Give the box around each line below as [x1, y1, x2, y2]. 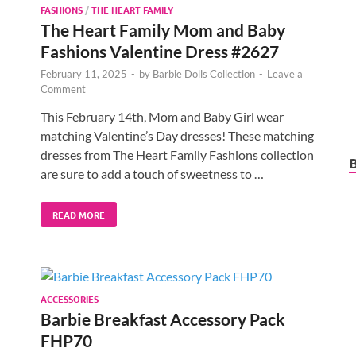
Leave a [267, 67, 303, 80]
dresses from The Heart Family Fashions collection [41, 146, 314, 162]
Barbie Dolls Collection [153, 67, 255, 80]
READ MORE [52, 207, 105, 221]
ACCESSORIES [41, 292, 99, 305]
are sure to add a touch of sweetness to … [41, 165, 264, 181]
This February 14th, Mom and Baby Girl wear [41, 108, 284, 124]
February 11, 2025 [41, 67, 127, 80]
